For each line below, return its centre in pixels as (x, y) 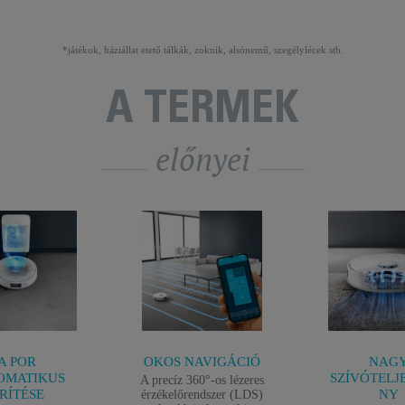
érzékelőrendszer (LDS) (202, 395)
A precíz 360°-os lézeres (202, 380)
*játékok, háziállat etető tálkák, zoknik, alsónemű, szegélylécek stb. (202, 50)
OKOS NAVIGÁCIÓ (202, 362)
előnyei (202, 159)
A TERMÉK (202, 112)
